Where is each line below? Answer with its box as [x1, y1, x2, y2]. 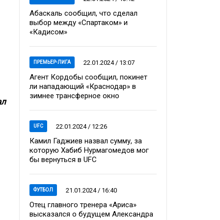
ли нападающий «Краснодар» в [29, 82, 136, 91]
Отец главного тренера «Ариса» [29, 200, 137, 209]
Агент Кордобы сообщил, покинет [29, 73, 147, 82]
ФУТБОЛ [33, 187, 53, 192]
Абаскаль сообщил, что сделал [29, 9, 137, 18]
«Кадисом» [29, 27, 67, 36]
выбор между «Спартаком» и [29, 18, 128, 27]
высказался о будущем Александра [29, 210, 153, 219]
